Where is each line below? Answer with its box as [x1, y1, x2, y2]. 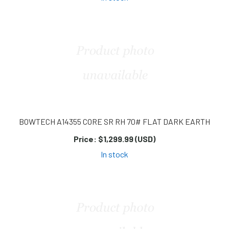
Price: [74, 134, 97, 144]
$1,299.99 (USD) [97, 134, 155, 144]
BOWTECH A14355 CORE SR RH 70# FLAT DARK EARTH [19, 117, 210, 127]
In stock [101, 149, 128, 159]
